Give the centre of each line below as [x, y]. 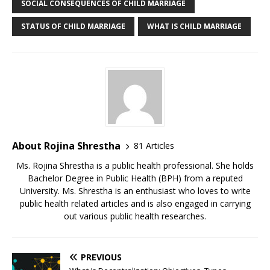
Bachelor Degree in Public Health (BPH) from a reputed [135, 178]
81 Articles [154, 146]
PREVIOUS [101, 257]
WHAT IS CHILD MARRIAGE [194, 26]
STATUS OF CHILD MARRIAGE [73, 26]
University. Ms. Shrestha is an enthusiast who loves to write [135, 190]
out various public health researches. [135, 216]
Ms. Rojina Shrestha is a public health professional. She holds [135, 165]
